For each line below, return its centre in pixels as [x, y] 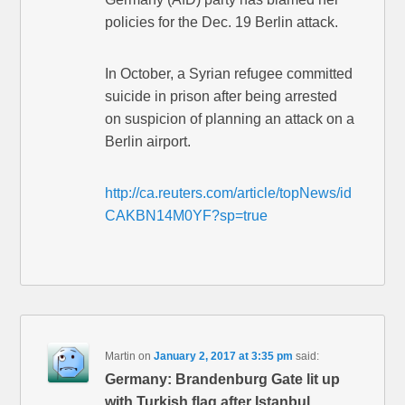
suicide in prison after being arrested [221, 97]
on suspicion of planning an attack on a [230, 119]
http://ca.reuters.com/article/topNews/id [229, 193]
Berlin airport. [148, 142]
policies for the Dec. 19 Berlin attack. [222, 23]
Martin [121, 357]
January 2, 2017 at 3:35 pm [224, 357]
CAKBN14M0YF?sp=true [187, 216]
